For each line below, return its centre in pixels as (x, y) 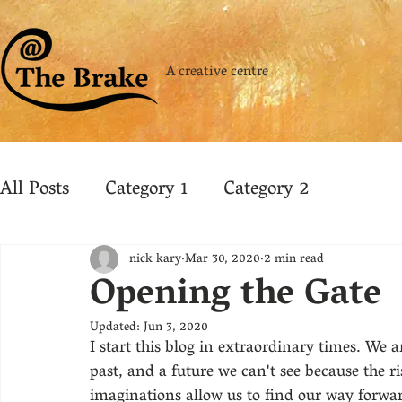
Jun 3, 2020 (176, 328)
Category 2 (267, 190)
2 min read (294, 259)
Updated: (117, 328)
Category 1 (146, 190)
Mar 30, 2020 (223, 259)
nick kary (155, 259)
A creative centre (217, 73)
